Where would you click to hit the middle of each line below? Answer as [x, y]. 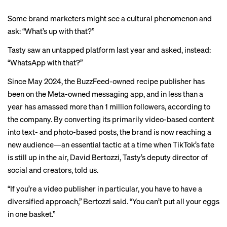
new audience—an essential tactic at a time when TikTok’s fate [111, 144]
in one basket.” [31, 214]
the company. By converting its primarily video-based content [111, 119]
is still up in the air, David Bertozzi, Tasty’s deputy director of [108, 157]
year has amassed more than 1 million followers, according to [109, 106]
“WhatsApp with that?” [45, 62]
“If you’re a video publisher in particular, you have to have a [105, 188]
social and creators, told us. [53, 170]
